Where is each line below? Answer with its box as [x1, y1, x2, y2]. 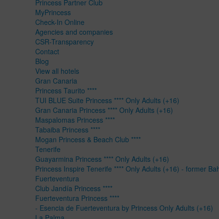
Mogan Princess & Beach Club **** [35, 134, 141, 144]
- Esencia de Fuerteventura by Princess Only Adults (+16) [35, 202, 213, 213]
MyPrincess [35, 7, 71, 17]
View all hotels [35, 66, 79, 76]
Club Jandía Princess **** [35, 183, 112, 193]
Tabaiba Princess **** [35, 124, 100, 134]
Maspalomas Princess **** [35, 114, 115, 125]
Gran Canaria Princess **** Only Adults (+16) [35, 105, 173, 115]
